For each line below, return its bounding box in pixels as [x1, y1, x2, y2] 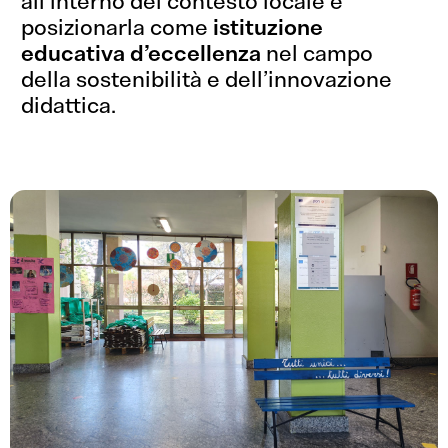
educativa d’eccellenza [21, 41, 262, 67]
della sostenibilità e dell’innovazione [21, 67, 393, 93]
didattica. [21, 93, 117, 119]
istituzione [213, 15, 324, 41]
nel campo [261, 41, 374, 67]
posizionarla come [21, 15, 214, 41]
